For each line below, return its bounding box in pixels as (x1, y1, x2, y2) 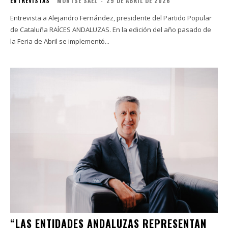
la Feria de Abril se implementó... (10, 36, 109, 46)
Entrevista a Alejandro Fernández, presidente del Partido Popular (10, 13, 212, 22)
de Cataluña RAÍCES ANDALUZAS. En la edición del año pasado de (10, 24, 49, 34)
